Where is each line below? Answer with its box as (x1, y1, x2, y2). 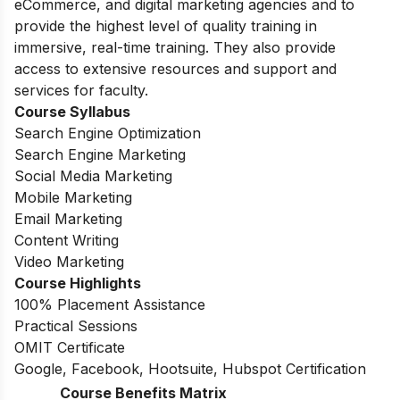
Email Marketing (14, 210, 122, 229)
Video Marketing (14, 253, 124, 271)
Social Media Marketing (14, 167, 172, 186)
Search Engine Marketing (14, 146, 186, 164)
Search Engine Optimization (14, 124, 201, 143)
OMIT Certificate (14, 338, 125, 357)
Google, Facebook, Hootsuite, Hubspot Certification (14, 360, 366, 379)
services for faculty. (14, 81, 148, 100)
